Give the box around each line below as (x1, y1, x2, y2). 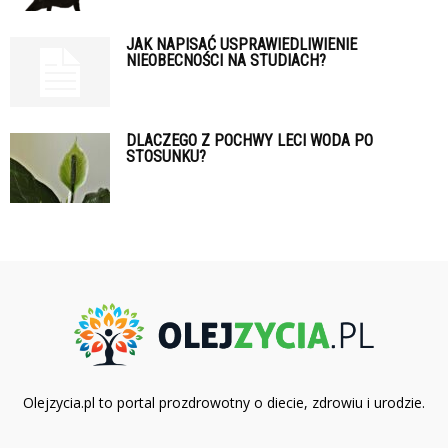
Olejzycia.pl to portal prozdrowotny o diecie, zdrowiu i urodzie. (23, 393, 425, 413)
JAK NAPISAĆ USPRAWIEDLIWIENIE (126, 35, 357, 55)
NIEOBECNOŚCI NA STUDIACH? (126, 51, 326, 71)
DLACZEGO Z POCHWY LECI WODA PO (126, 131, 373, 151)
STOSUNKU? (126, 147, 206, 167)
